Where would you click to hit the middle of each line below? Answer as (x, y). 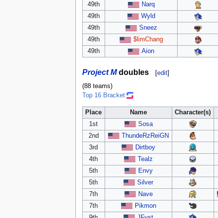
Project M (99, 72)
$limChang (148, 39)
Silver (145, 182)
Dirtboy (145, 147)
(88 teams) (97, 86)
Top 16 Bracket (103, 96)
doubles (133, 72)
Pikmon (145, 206)
